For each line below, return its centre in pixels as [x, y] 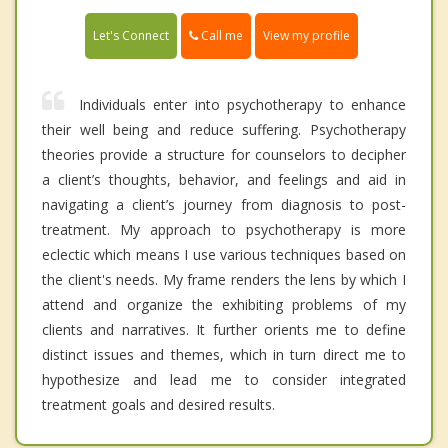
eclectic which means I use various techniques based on [224, 255]
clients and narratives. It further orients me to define [224, 330]
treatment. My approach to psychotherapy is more [224, 230]
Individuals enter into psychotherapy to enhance [242, 105]
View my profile [306, 36]
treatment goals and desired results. [158, 405]
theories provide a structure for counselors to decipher [224, 155]
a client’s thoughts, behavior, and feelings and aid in [224, 180]
